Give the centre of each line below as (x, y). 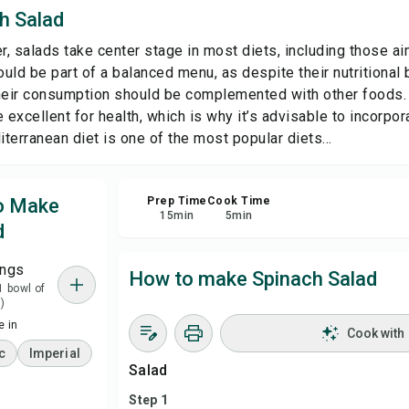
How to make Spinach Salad (253, 279)
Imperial (54, 353)
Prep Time (177, 201)
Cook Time (239, 201)
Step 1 (148, 400)
